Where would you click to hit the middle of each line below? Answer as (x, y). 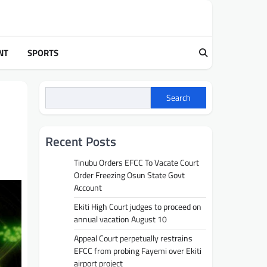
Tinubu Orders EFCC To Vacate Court (136, 163)
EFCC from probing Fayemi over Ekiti (138, 251)
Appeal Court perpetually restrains (133, 239)
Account (88, 188)
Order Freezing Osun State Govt (129, 176)
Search (178, 97)
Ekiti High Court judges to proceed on (138, 207)
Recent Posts (81, 142)
